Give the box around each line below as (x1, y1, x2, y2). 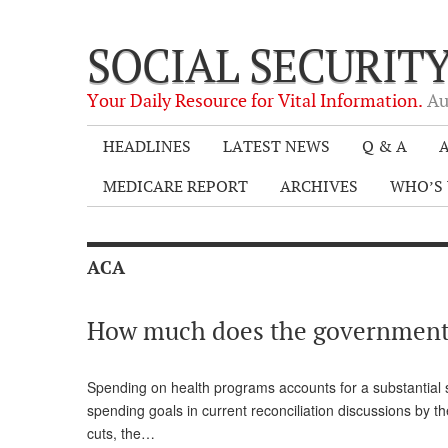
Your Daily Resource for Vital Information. (87, 88, 427, 112)
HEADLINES (103, 135, 191, 157)
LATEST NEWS (223, 135, 330, 157)
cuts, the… (87, 422, 155, 443)
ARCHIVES (280, 175, 358, 197)
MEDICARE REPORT (103, 175, 248, 197)
